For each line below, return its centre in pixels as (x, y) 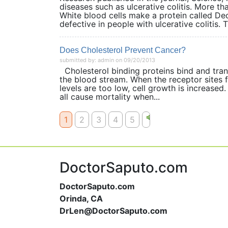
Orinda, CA (81, 198)
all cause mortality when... (110, 97)
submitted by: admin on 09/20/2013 (107, 60)
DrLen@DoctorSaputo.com (113, 211)
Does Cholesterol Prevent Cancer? (123, 50)
